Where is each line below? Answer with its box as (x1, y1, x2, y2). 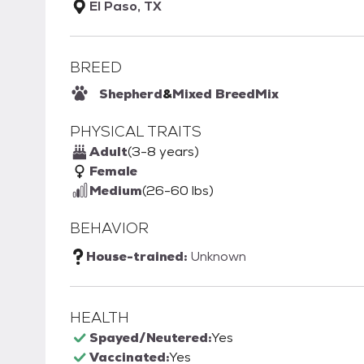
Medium (89, 182, 142, 200)
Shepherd (99, 85, 162, 103)
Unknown (190, 248, 246, 266)
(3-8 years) (128, 143, 199, 161)
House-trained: (86, 248, 190, 266)
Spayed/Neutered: (89, 329, 211, 347)
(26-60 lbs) (142, 182, 214, 200)
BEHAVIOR (70, 219, 149, 238)
